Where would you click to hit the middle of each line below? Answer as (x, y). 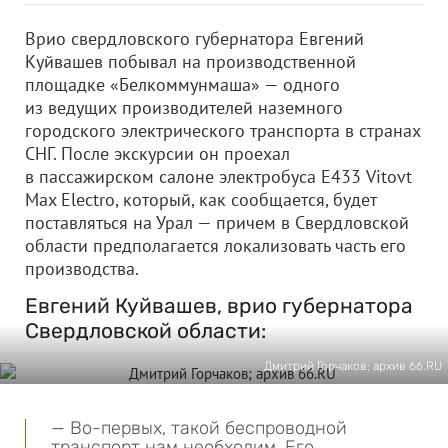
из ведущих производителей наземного (184, 107)
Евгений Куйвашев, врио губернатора (219, 305)
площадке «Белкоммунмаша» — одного (182, 84)
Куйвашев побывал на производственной (190, 61)
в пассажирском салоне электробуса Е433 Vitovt (218, 176)
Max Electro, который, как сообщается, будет (200, 199)
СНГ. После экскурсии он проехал (157, 153)
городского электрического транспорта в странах (223, 130)
